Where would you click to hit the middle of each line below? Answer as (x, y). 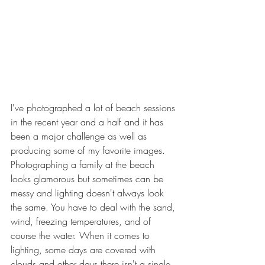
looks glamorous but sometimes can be (88, 179)
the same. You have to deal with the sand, (94, 207)
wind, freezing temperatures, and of (82, 222)
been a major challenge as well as (80, 136)
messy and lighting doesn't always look (89, 193)
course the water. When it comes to (82, 236)
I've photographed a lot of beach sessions (94, 108)
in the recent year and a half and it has (88, 122)
